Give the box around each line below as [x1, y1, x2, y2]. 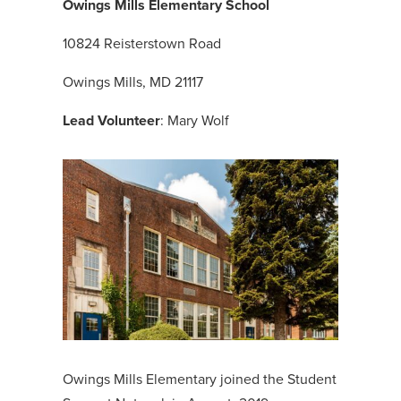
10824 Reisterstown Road [62, 33, 221, 54]
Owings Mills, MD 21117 [62, 72, 203, 92]
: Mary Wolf [159, 110, 229, 131]
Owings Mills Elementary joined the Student [62, 369, 337, 390]
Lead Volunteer [62, 110, 160, 131]
